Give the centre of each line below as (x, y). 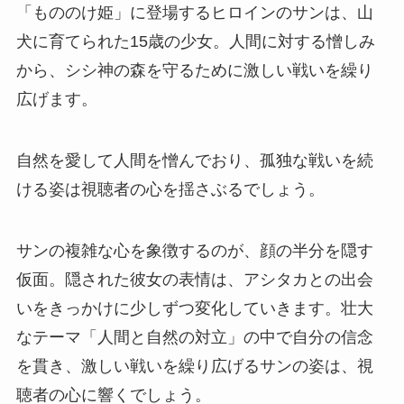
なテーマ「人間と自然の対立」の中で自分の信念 (194, 337)
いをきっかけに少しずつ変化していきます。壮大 (194, 308)
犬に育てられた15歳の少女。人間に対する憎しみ (195, 42)
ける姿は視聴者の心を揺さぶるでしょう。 (170, 190)
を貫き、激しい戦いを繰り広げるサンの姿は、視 (194, 366)
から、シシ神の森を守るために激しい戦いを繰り (194, 71)
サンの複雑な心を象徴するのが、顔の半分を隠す (194, 250)
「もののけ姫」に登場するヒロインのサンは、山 (194, 13)
